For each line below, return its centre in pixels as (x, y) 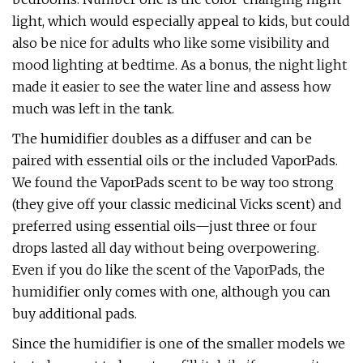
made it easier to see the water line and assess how (171, 87)
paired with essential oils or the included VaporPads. (175, 160)
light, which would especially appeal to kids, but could (181, 21)
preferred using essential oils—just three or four (164, 226)
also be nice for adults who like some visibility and (171, 43)
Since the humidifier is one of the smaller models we (179, 344)
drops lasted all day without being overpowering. (166, 248)
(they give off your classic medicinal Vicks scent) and (177, 204)
